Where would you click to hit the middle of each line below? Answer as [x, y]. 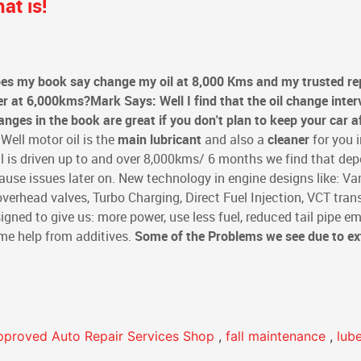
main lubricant [160, 139]
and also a [234, 139]
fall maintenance [276, 336]
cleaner [288, 139]
